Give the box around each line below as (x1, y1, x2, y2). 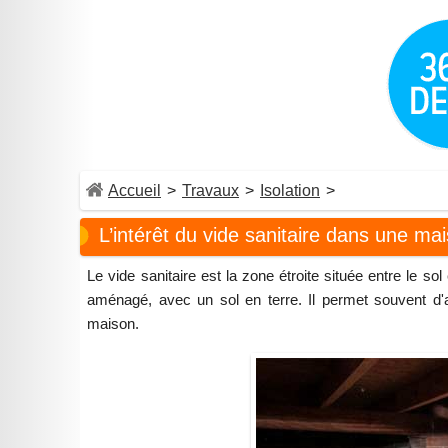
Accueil (108, 181, 161, 199)
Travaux (182, 181, 239, 199)
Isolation (260, 181, 320, 199)
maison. (87, 315, 140, 333)
